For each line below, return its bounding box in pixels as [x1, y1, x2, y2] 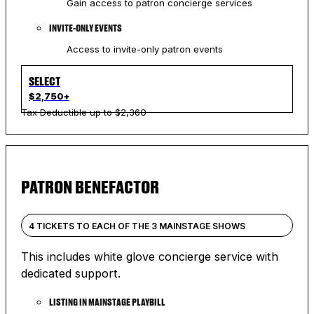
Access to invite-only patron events [66, 43, 223, 55]
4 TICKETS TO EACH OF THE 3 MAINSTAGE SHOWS [28, 220, 245, 231]
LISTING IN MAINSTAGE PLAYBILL [48, 296, 165, 308]
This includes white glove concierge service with [20, 249, 278, 264]
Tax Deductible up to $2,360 [20, 106, 146, 118]
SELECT [28, 74, 60, 88]
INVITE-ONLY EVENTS [48, 22, 122, 34]
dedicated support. [20, 266, 121, 280]
